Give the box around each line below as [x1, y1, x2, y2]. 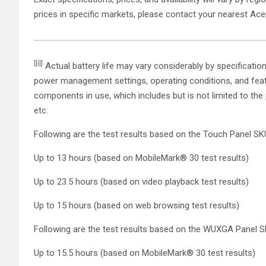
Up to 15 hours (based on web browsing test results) [34, 199, 242, 211]
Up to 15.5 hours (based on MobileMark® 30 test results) [34, 247, 258, 258]
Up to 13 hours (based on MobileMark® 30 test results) [34, 152, 251, 163]
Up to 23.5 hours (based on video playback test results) [34, 176, 251, 187]
